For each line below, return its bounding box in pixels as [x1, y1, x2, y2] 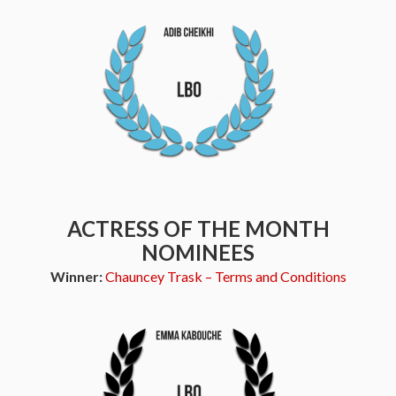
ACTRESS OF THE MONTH [66, 216, 330, 241]
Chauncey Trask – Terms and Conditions [104, 268, 346, 285]
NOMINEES [141, 240, 255, 265]
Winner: [49, 268, 105, 285]
